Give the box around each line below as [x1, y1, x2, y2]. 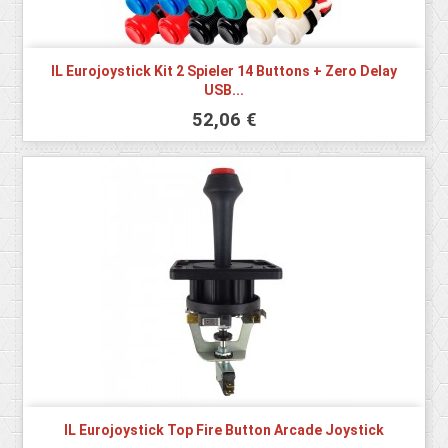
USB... [204, 82, 244, 99]
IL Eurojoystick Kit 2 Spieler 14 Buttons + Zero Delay [51, 63, 397, 80]
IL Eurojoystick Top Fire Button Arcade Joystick [64, 422, 384, 439]
